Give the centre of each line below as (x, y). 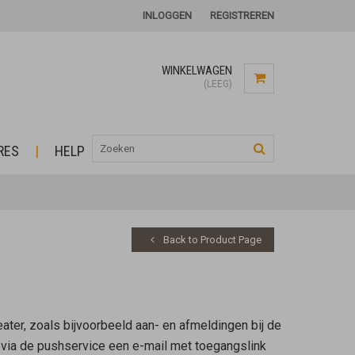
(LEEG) (218, 84)
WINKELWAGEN (197, 71)
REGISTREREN (242, 15)
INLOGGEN (167, 15)
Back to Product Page (211, 240)
